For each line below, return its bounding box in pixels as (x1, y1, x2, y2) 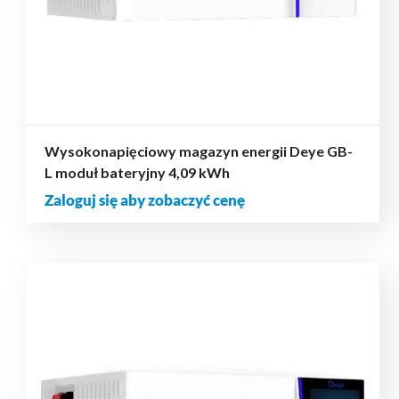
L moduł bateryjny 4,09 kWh (44, 163, 230, 181)
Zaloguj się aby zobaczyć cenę (44, 190, 245, 209)
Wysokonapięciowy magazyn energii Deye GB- (44, 142, 353, 159)
